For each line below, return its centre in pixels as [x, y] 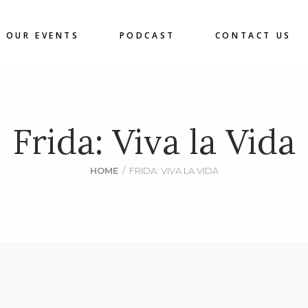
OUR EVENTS [43, 35]
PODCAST [147, 35]
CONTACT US [253, 35]
